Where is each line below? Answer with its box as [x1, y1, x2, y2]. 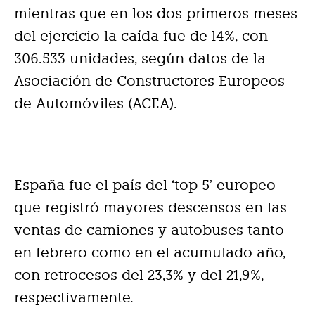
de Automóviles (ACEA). [14, 95, 177, 112]
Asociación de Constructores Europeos [14, 72, 285, 90]
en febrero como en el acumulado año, [14, 244, 285, 262]
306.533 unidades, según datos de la [14, 50, 266, 67]
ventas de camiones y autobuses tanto [14, 221, 284, 239]
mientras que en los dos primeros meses [14, 5, 297, 22]
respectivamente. [14, 289, 134, 307]
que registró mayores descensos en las [14, 199, 287, 217]
